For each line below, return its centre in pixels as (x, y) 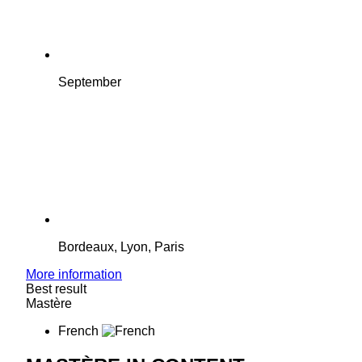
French (78, 331)
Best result (56, 289)
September (90, 82)
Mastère (49, 304)
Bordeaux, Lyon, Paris (121, 247)
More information (74, 275)
